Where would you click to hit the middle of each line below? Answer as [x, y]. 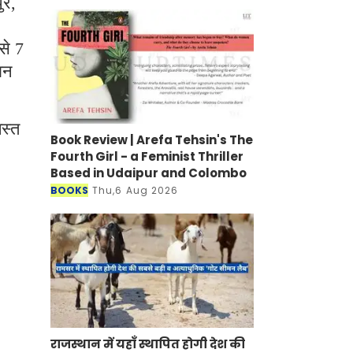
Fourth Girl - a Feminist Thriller [147, 156]
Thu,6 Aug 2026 [136, 190]
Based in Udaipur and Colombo [149, 173]
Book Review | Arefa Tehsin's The [152, 139]
